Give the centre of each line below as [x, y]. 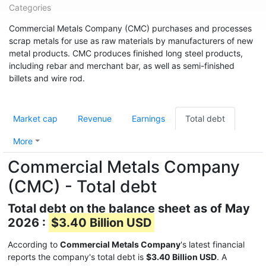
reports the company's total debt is [77, 257]
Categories [30, 7]
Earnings [148, 118]
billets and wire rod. [47, 78]
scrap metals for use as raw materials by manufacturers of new [131, 41]
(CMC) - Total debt [82, 186]
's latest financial [213, 244]
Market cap [35, 118]
